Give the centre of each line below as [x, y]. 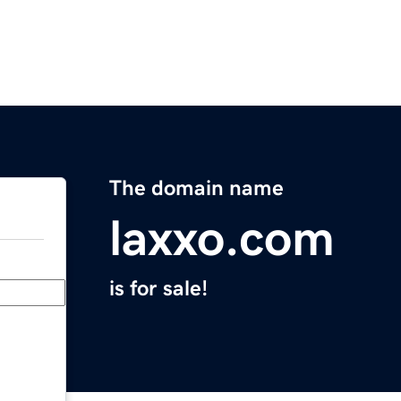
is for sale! [158, 289]
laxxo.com [222, 239]
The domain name [196, 188]
